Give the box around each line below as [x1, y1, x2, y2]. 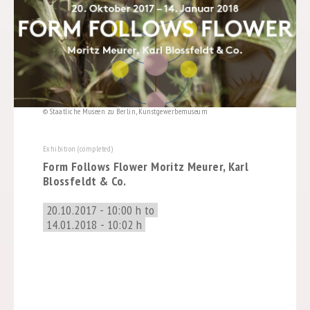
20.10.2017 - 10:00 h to [46, 201, 155, 218]
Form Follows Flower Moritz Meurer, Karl [42, 158, 249, 174]
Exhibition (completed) [42, 143, 113, 154]
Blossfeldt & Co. [42, 172, 127, 189]
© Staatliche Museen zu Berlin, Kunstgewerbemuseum [42, 106, 208, 116]
